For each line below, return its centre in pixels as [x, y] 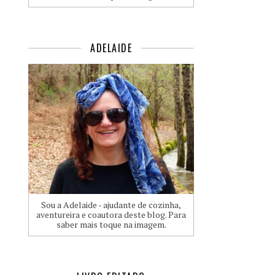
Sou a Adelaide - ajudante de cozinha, [111, 204]
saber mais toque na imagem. [111, 224]
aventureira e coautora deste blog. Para [111, 214]
